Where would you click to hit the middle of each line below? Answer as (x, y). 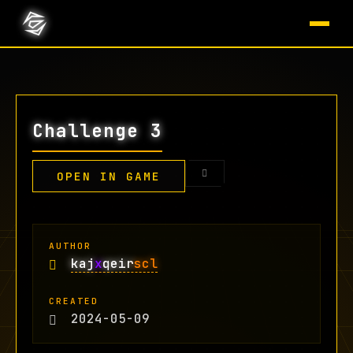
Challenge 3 (97, 131)
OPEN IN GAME (109, 176)
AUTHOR (70, 246)
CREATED (74, 301)
